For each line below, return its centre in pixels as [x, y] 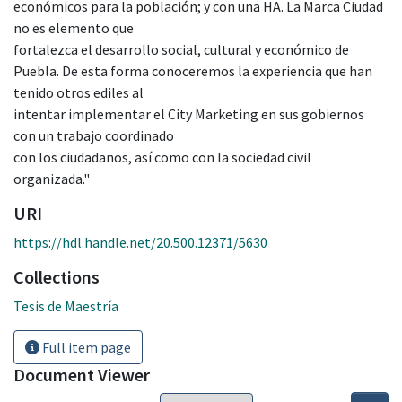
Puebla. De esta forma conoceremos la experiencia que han [193, 70]
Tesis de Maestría [66, 306]
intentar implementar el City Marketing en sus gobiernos [189, 114]
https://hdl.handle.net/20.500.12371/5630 [140, 242]
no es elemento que [74, 27]
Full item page [85, 347]
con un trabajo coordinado [94, 135]
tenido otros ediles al [79, 92]
